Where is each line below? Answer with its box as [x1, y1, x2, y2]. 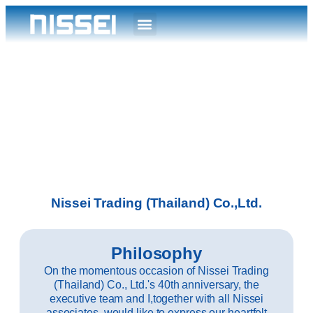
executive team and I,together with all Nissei [49, 293, 264, 305]
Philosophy [111, 244, 202, 263]
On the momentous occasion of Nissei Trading [44, 265, 269, 277]
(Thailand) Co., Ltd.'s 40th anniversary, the [54, 279, 259, 291]
